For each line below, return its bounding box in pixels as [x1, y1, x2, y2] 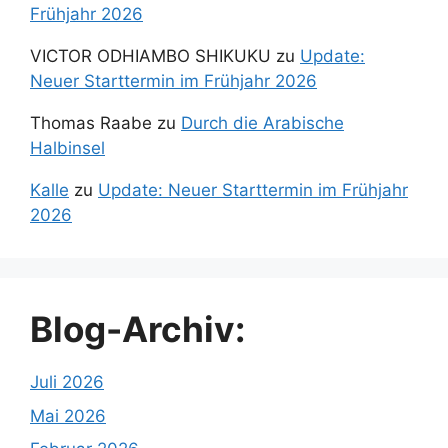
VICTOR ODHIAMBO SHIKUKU [30, 46, 271, 67]
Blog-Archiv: [30, 308, 245, 351]
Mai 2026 [30, 405, 106, 426]
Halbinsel [30, 138, 105, 159]
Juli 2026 [30, 372, 104, 393]
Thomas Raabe [30, 113, 152, 134]
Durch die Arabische [181, 113, 344, 134]
